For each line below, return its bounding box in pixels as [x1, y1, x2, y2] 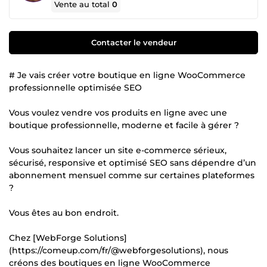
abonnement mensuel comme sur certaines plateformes [9, 169, 254, 181]
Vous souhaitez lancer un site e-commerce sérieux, [9, 144, 226, 156]
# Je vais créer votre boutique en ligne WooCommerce [9, 69, 246, 80]
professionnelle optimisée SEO [9, 82, 142, 93]
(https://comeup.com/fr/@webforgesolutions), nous [9, 244, 228, 256]
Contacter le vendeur [91, 37, 176, 47]
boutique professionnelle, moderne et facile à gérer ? [9, 119, 239, 131]
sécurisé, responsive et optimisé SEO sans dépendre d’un [9, 157, 256, 168]
